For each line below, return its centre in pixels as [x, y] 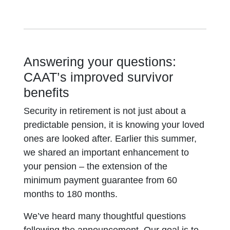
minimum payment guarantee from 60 [101, 180]
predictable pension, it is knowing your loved [114, 125]
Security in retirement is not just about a [105, 111]
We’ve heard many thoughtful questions [105, 216]
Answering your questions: [100, 62]
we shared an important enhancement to [107, 152]
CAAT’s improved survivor [99, 77]
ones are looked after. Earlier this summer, [110, 139]
